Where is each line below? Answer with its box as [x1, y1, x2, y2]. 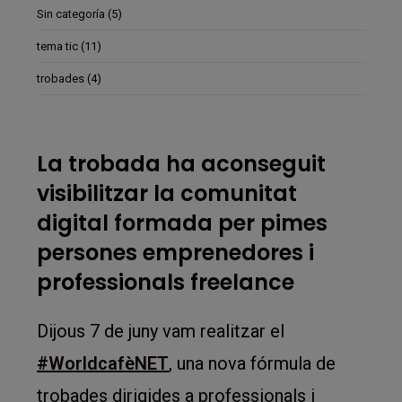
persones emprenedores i [37, 238, 315, 267]
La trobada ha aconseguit [37, 149, 327, 179]
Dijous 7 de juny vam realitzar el [37, 320, 285, 342]
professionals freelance [37, 267, 295, 297]
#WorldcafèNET [37, 353, 170, 374]
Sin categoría [37, 7, 106, 21]
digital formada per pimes [37, 208, 328, 238]
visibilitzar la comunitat [37, 179, 298, 208]
